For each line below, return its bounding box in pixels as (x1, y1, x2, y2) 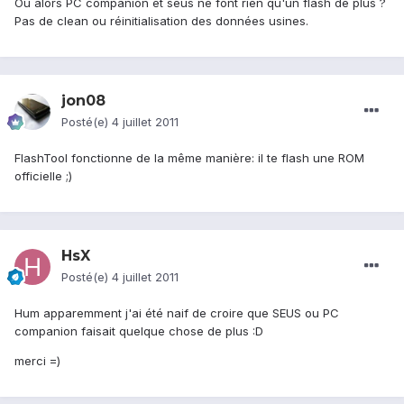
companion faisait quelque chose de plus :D (14, 324, 263, 339)
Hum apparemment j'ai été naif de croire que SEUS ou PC (14, 306, 339, 321)
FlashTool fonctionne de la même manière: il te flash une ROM (14, 151, 364, 166)
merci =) (14, 353, 60, 369)
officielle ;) (14, 169, 72, 184)
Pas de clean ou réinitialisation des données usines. (14, 14, 308, 29)
